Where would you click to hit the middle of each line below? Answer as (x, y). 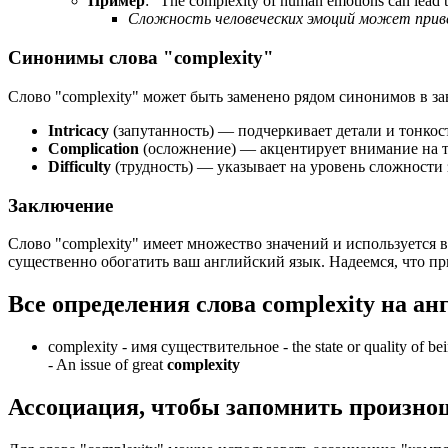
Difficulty (79, 166)
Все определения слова (135, 304)
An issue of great (111, 365)
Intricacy (78, 130)
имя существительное (205, 347)
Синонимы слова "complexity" (141, 58)
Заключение (60, 205)
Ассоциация (73, 407)
